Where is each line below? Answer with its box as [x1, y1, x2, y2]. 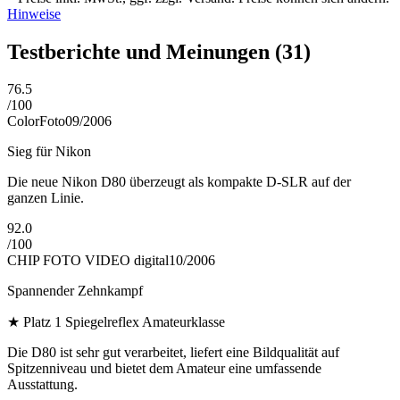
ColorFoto [7, 113, 65, 129]
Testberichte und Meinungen [7, 39, 275, 63]
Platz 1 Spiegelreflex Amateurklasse [23, 314, 225, 330]
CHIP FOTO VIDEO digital [7, 253, 169, 269]
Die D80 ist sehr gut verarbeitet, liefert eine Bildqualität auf [7, 345, 339, 361]
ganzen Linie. [7, 190, 84, 206]
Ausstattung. [7, 377, 78, 393]
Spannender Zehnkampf [7, 283, 143, 299]
